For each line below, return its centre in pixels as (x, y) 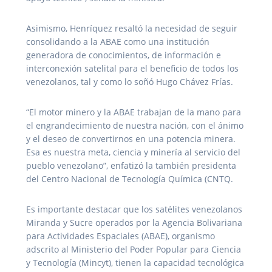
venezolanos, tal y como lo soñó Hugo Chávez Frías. (130, 82)
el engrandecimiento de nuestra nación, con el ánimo (135, 126)
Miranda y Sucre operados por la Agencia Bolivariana (134, 223)
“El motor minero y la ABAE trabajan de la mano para (134, 112)
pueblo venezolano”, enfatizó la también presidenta (131, 166)
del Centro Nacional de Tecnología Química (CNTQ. (130, 179)
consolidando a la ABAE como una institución (118, 42)
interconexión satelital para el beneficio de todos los (132, 69)
